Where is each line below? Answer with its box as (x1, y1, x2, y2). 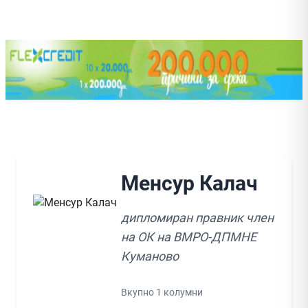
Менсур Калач (121, 170, 258, 195)
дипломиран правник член (121, 210, 274, 225)
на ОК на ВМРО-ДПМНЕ (121, 229, 256, 244)
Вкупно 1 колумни (121, 286, 203, 298)
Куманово (121, 248, 179, 263)
